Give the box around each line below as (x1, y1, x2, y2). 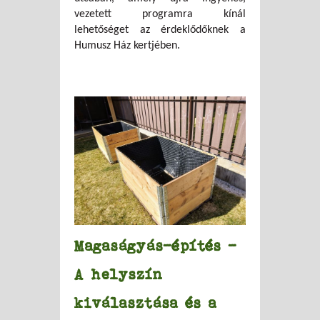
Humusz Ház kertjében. (74, 39, 180, 51)
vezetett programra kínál (74, 8, 246, 20)
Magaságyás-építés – (74, 237, 237, 254)
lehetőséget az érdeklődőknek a (74, 24, 246, 36)
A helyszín (74, 266, 163, 282)
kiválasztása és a (74, 294, 217, 311)
